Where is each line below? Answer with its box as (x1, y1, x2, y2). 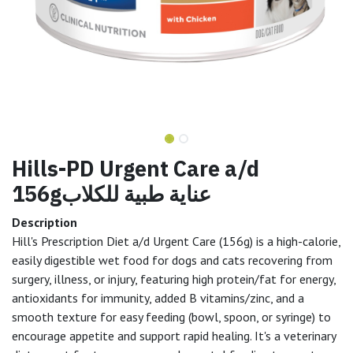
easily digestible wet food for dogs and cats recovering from (12, 251, 333, 268)
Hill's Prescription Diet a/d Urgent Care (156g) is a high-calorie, (12, 232, 340, 249)
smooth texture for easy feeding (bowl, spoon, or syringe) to (12, 308, 331, 325)
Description (12, 214, 77, 230)
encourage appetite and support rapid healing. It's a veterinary (12, 327, 336, 344)
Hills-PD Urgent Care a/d (12, 154, 259, 182)
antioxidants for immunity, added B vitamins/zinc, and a (12, 289, 304, 306)
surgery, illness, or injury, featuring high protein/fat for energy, (12, 270, 336, 287)
